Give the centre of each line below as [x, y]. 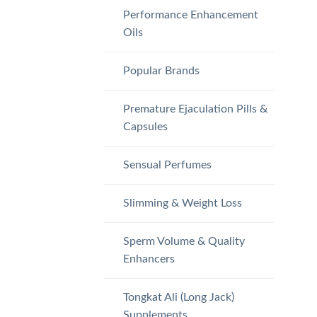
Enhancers [149, 259]
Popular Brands [161, 70]
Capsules [145, 126]
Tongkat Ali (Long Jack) [178, 297]
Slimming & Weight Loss [182, 203]
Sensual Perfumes [167, 165]
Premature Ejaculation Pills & [195, 109]
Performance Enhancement [190, 15]
